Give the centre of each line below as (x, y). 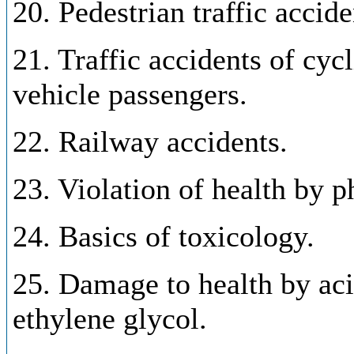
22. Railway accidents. (150, 141)
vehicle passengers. (130, 94)
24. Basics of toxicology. (164, 236)
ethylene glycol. (110, 318)
